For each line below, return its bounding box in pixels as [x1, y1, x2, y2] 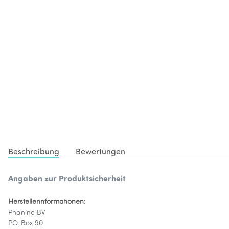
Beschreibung [8, 148, 59, 157]
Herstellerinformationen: [8, 198, 86, 207]
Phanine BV [8, 209, 45, 217]
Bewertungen [76, 148, 125, 157]
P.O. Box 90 [8, 220, 43, 228]
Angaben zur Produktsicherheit [8, 175, 126, 184]
